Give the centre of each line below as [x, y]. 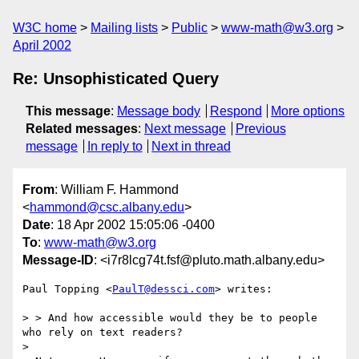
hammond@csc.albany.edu [107, 208]
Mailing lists [124, 28]
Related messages [82, 129]
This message [68, 111]
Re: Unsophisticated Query [116, 79]
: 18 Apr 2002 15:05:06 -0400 [133, 225]
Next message [185, 129]
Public [190, 28]
